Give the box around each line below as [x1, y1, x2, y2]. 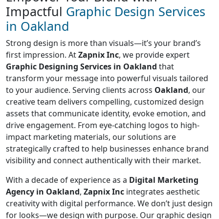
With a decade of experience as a [6, 175, 129, 186]
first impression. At [6, 49, 78, 61]
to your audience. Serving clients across [6, 85, 154, 96]
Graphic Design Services [66, 3, 205, 20]
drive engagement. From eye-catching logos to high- [6, 120, 199, 131]
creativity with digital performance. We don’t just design [6, 198, 213, 209]
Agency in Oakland [6, 186, 80, 197]
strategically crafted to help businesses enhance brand [6, 143, 209, 154]
